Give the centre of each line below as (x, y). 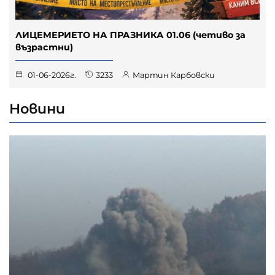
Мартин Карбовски (174, 75)
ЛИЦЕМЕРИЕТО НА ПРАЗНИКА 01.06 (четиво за (130, 35)
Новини (37, 108)
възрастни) (44, 47)
